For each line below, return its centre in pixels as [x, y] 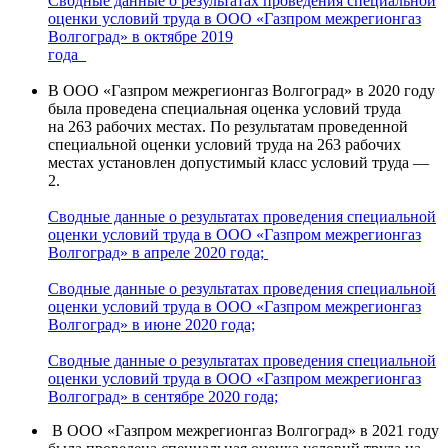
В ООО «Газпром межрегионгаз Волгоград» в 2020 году [241, 91]
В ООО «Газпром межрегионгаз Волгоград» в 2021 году [243, 431]
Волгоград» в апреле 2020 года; [156, 253]
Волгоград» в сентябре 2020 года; [163, 397]
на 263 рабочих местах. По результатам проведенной [228, 127]
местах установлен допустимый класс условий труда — [238, 163]
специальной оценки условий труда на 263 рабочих [224, 145]
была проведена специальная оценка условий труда [224, 109]
